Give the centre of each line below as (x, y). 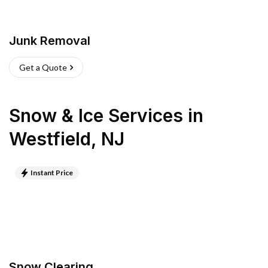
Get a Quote (43, 67)
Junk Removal (50, 41)
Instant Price (52, 173)
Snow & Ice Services (96, 115)
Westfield (50, 139)
